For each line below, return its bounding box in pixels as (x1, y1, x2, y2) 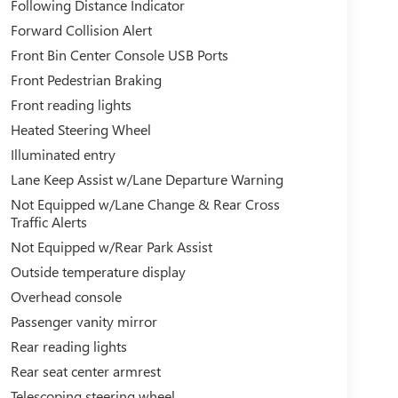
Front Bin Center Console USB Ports (10, 44, 228, 64)
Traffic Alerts (10, 211, 87, 231)
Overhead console (10, 286, 122, 306)
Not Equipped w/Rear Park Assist (10, 236, 212, 256)
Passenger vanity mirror (10, 311, 157, 330)
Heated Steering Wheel (10, 119, 151, 139)
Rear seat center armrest (10, 361, 161, 380)
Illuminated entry (10, 144, 115, 163)
